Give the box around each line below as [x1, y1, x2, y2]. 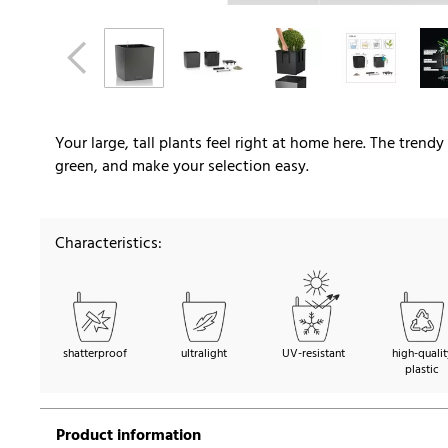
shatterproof [63, 344, 127, 365]
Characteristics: [55, 231, 162, 258]
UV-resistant [281, 344, 345, 365]
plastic [405, 360, 439, 381]
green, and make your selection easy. [55, 154, 309, 181]
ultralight [181, 344, 227, 365]
